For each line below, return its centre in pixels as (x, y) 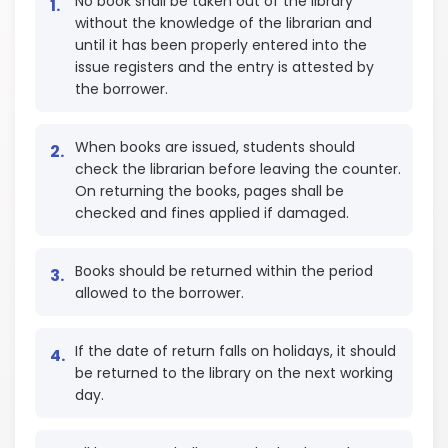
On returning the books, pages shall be (209, 191)
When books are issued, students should (215, 147)
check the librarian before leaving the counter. (238, 169)
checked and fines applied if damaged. (212, 213)
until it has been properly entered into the (221, 45)
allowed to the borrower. (159, 293)
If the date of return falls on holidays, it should (235, 351)
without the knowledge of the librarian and (223, 23)
